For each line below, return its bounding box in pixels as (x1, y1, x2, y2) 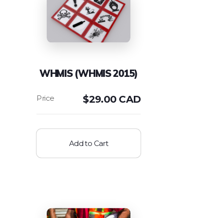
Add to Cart (69, 139, 109, 148)
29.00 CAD (89, 93, 141, 106)
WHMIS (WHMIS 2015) (39, 67, 138, 80)
